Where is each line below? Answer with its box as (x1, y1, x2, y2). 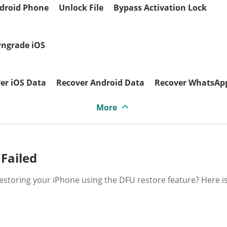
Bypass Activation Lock (113, 2, 207, 13)
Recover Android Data (56, 77, 144, 88)
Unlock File (59, 2, 103, 13)
